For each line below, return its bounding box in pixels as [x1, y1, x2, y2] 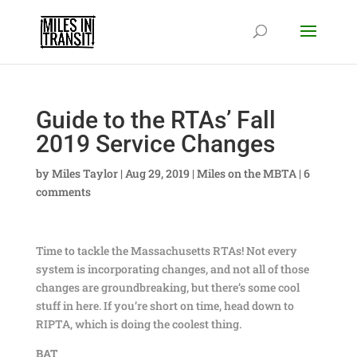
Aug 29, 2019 [124, 166, 190, 181]
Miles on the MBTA [196, 166, 296, 181]
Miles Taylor [51, 166, 118, 181]
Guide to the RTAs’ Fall [35, 106, 276, 134]
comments [35, 184, 91, 199]
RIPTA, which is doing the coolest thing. [35, 316, 241, 331]
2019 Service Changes [35, 130, 275, 158]
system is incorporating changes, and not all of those [35, 261, 309, 277]
